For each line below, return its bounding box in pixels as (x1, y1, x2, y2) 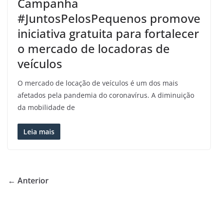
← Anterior (8, 175, 49, 186)
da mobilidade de (18, 102, 75, 112)
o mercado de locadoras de (18, 40, 170, 56)
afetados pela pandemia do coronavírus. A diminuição (18, 90, 194, 100)
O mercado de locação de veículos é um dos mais (18, 78, 178, 88)
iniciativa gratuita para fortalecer (18, 25, 199, 41)
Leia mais (23, 127, 54, 136)
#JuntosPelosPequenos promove (18, 10, 200, 26)
